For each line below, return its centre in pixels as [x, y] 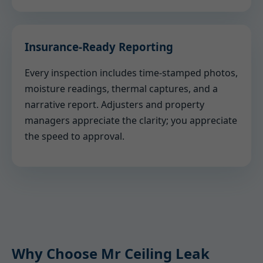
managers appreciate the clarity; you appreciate [131, 120]
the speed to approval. [75, 136]
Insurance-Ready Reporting [99, 47]
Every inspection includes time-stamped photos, [131, 73]
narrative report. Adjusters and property [114, 104]
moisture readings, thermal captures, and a [121, 89]
